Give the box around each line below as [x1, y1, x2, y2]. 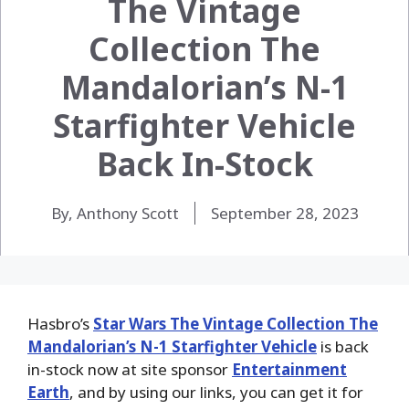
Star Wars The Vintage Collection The [93, 312, 378, 334]
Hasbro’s [27, 312, 93, 334]
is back [317, 335, 369, 357]
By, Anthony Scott [50, 202, 179, 224]
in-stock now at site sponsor [27, 358, 232, 380]
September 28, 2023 [210, 202, 359, 224]
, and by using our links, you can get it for [69, 381, 363, 403]
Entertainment [232, 358, 347, 380]
